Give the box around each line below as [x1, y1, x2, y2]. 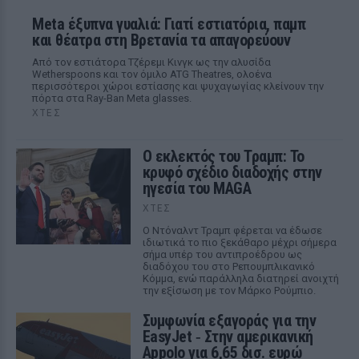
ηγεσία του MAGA [142, 179, 252, 198]
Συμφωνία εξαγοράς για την [142, 311, 317, 330]
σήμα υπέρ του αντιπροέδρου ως [142, 248, 302, 260]
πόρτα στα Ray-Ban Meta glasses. [32, 92, 192, 104]
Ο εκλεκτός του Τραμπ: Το [142, 147, 305, 166]
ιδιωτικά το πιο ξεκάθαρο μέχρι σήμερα [142, 236, 337, 248]
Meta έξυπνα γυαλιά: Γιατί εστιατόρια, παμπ [32, 14, 305, 34]
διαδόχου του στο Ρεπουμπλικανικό [142, 260, 315, 272]
